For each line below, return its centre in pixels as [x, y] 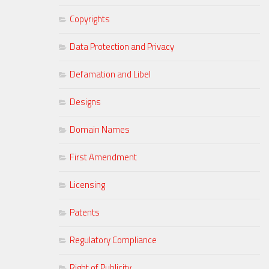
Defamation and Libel [110, 74]
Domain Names [100, 130]
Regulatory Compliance [113, 240]
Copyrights [90, 19]
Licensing [87, 185]
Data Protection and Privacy [122, 47]
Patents [85, 213]
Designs [85, 102]
